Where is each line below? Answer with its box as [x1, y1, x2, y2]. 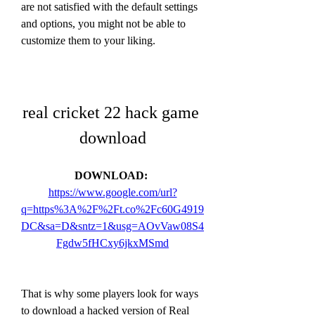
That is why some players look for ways [21, 287, 198, 300]
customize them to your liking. [21, 34, 155, 46]
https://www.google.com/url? [48, 186, 177, 198]
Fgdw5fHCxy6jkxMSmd [56, 236, 169, 249]
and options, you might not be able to [21, 17, 186, 30]
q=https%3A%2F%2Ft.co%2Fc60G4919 [21, 202, 204, 215]
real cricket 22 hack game [22, 103, 199, 122]
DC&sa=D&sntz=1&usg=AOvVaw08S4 [21, 219, 204, 232]
